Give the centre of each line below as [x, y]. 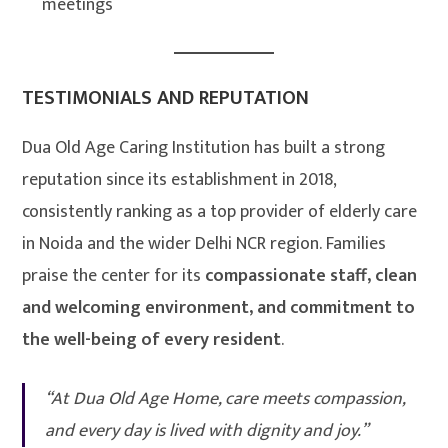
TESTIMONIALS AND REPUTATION [166, 98]
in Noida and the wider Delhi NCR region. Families [204, 244]
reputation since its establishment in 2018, [179, 180]
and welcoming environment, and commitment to [219, 308]
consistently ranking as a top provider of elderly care [220, 212]
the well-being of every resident [152, 340]
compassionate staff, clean [311, 276]
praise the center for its [114, 276]
